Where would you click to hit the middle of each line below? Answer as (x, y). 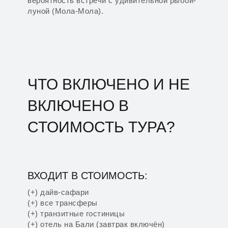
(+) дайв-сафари (58, 192)
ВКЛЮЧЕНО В (78, 106)
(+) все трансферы (63, 203)
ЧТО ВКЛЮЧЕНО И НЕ (109, 84)
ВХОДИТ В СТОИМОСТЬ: (88, 176)
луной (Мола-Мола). (65, 11)
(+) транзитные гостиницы (76, 213)
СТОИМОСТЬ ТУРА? (101, 127)
